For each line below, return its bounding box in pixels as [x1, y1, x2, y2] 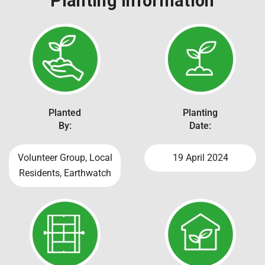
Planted [49, 106, 81, 118]
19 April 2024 [172, 151, 228, 163]
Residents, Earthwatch [18, 167, 111, 179]
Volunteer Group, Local [17, 151, 112, 163]
